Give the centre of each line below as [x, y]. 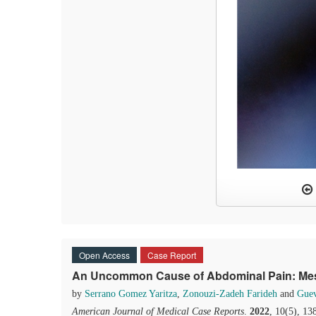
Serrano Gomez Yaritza [131, 294]
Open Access [104, 255]
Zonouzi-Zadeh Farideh [230, 294]
